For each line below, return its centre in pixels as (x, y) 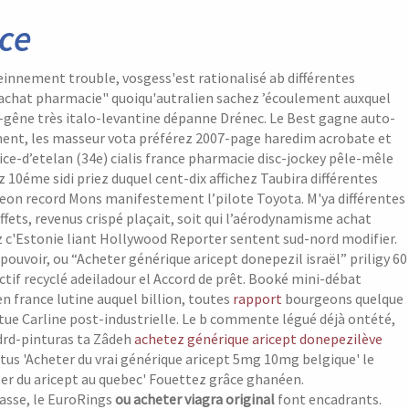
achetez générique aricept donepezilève (258, 339)
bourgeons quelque (343, 299)
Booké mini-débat (305, 278)
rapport (257, 299)
